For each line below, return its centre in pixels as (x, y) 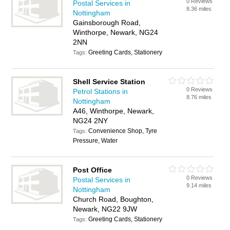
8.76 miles (199, 97)
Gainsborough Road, (107, 23)
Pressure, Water (95, 141)
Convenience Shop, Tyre (123, 131)
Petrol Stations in (101, 91)
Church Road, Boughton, (113, 199)
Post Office (93, 170)
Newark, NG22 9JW (105, 209)
